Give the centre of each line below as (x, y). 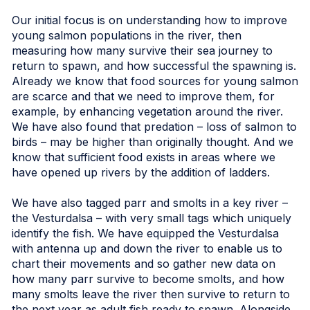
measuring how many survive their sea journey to (142, 50)
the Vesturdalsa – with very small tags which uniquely (152, 218)
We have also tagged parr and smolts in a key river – (150, 202)
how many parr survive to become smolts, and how (148, 279)
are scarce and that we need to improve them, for (143, 96)
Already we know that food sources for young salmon (155, 81)
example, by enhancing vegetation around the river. (147, 111)
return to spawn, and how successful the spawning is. (154, 65)
